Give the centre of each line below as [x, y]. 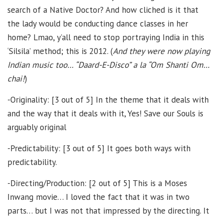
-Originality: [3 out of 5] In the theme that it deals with [108, 99]
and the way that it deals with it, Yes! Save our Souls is [105, 113]
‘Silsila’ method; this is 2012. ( [60, 51]
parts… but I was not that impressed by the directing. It [108, 210]
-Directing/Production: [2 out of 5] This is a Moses [97, 183]
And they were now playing [162, 51]
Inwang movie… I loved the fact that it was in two [98, 197]
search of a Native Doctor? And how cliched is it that [103, 10]
